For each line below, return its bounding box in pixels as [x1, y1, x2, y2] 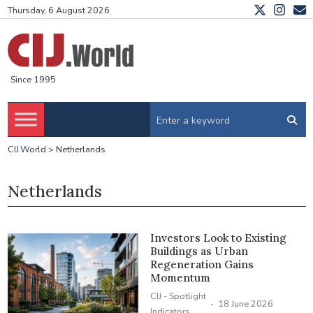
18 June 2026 [218, 297, 274, 310]
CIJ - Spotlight [150, 289, 207, 302]
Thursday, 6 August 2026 [7, 4, 110, 17]
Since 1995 [10, 73, 56, 86]
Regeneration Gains [150, 258, 254, 272]
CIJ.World [7, 143, 46, 156]
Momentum [150, 271, 211, 285]
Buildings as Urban [150, 245, 249, 259]
